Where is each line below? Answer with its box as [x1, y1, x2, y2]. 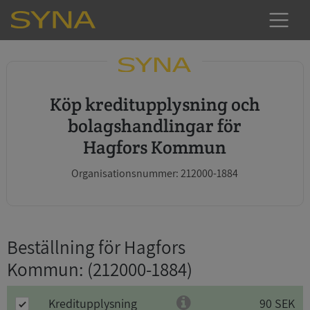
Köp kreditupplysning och [49, 93, 62, 116]
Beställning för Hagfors [7, 235, 185, 259]
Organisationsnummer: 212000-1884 [71, 166, 239, 181]
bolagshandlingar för [68, 114, 242, 137]
